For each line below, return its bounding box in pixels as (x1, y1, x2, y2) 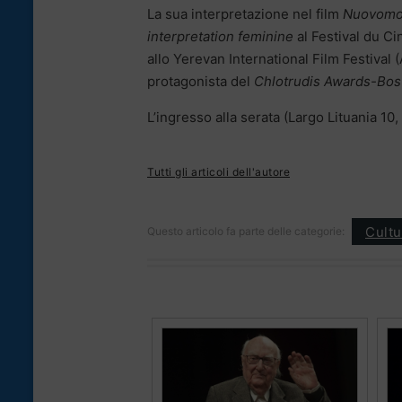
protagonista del (147, 73, 254, 91)
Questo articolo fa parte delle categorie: (147, 224, 345, 239)
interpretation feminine (147, 28, 293, 46)
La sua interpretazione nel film (147, 5, 343, 23)
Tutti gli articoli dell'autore (147, 165, 290, 179)
